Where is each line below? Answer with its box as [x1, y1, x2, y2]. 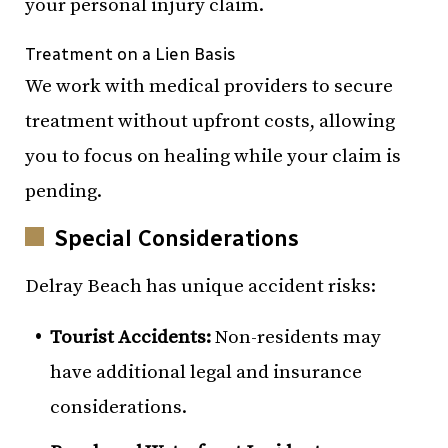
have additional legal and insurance [50, 361, 362, 384]
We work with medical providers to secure [25, 75, 393, 98]
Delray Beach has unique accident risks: [25, 275, 376, 298]
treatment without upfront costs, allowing [25, 110, 395, 133]
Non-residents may [211, 326, 381, 349]
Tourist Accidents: [50, 326, 211, 349]
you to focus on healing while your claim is [25, 145, 401, 168]
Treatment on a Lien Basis [25, 44, 236, 64]
